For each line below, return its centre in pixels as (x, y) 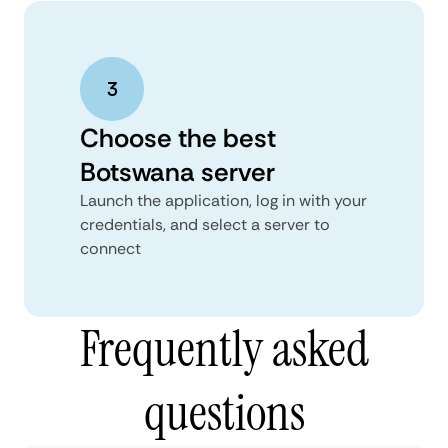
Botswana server (177, 171)
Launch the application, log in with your (223, 200)
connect (110, 248)
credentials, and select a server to (205, 224)
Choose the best (178, 137)
